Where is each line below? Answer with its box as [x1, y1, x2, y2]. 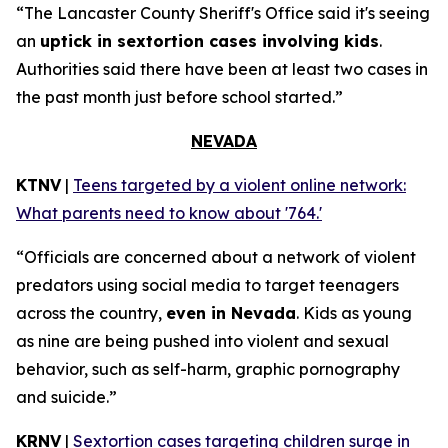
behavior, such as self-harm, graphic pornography [16, 359, 400, 379]
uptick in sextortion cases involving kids [40, 31, 379, 51]
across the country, [16, 303, 166, 323]
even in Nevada [166, 303, 296, 323]
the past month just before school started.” [16, 87, 343, 107]
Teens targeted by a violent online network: [73, 175, 406, 195]
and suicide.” [16, 387, 117, 407]
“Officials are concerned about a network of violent [16, 247, 416, 267]
